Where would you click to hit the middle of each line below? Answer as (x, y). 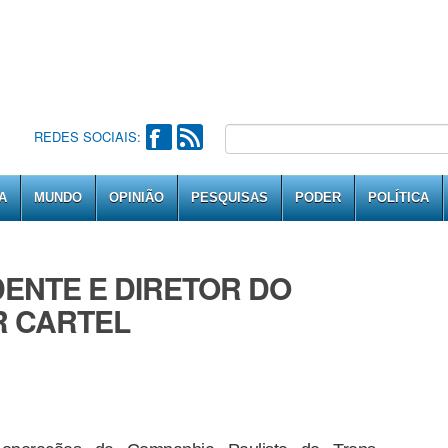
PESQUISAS (229, 197)
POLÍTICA (398, 197)
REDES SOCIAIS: (87, 136)
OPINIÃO (136, 197)
